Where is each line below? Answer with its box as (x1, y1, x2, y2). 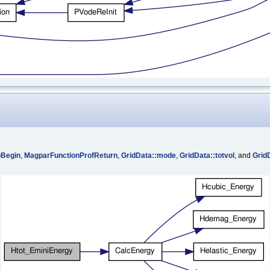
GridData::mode (121, 151, 176, 160)
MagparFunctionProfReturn (24, 151, 118, 160)
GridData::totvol (180, 151, 234, 160)
